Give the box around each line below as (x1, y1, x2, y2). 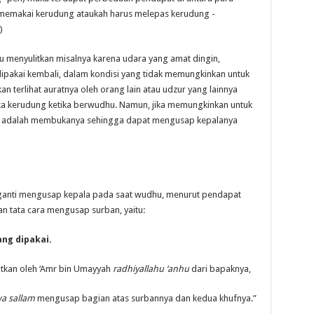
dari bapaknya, (189, 263, 251, 274)
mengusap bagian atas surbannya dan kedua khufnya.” (34, 292, 257, 303)
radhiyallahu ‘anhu (112, 263, 189, 274)
